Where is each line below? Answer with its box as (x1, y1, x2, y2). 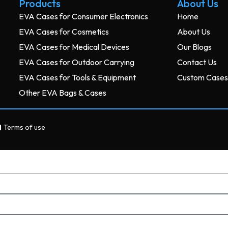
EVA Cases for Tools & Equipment (19, 72, 136, 83)
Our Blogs (177, 42, 212, 52)
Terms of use (4, 123, 45, 132)
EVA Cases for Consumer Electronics (19, 11, 149, 22)
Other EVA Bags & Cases (19, 88, 107, 98)
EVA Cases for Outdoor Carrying (19, 57, 135, 68)
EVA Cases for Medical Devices (19, 42, 130, 52)
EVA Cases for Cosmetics (19, 26, 109, 37)
